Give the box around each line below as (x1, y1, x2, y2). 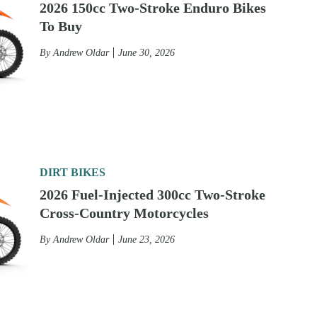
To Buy (40, 18, 82, 34)
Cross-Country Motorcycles (40, 205, 209, 221)
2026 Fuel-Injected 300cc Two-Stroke (40, 187, 265, 202)
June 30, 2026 (118, 47, 175, 58)
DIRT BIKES (40, 166, 105, 178)
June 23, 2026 (118, 234, 175, 245)
